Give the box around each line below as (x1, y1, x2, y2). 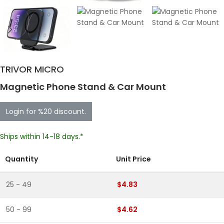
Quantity (5, 154, 38, 164)
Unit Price (116, 154, 151, 164)
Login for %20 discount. (6, 106, 86, 117)
